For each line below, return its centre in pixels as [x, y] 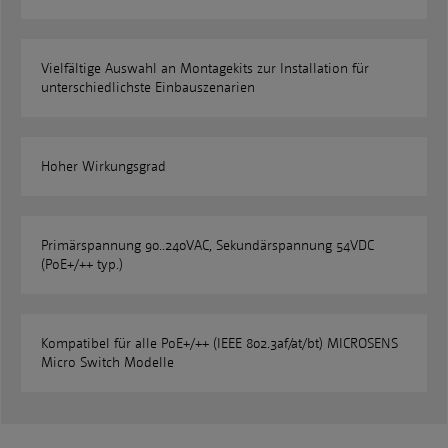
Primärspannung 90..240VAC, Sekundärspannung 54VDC [207, 246]
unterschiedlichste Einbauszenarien [148, 88]
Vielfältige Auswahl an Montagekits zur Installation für [205, 69]
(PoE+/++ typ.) [82, 265]
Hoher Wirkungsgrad [103, 167]
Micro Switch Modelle [107, 363]
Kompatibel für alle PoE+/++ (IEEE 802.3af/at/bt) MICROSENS [219, 344]
